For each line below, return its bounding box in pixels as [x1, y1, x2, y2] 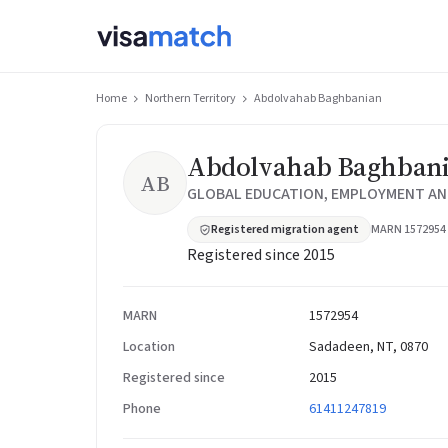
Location [123, 337, 175, 357]
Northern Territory [145, 90, 236, 107]
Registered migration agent [211, 221, 359, 238]
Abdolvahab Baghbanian [254, 90, 382, 107]
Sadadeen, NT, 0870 [309, 337, 428, 357]
